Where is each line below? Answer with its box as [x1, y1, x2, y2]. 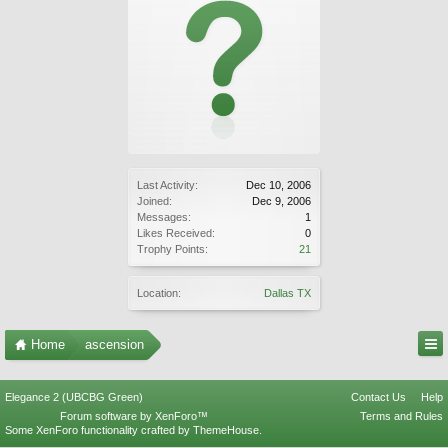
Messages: [137, 211, 191, 223]
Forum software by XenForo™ [59, 410, 208, 422]
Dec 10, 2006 [246, 179, 311, 191]
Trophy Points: [137, 243, 208, 255]
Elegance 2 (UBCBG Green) [5, 391, 143, 403]
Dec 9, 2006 [252, 195, 311, 207]
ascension [85, 337, 144, 352]
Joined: [137, 195, 172, 207]
